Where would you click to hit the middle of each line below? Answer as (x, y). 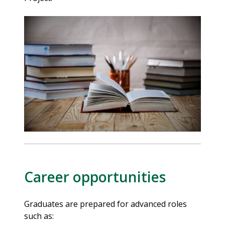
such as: (39, 216)
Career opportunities (95, 177)
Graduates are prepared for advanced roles (105, 204)
